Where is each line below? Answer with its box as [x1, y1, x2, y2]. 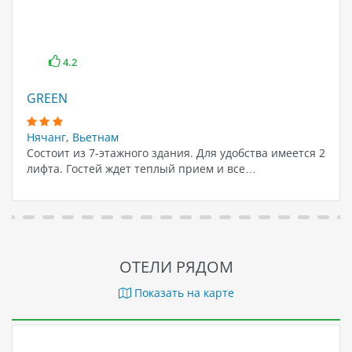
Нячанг [26, 130, 66, 145]
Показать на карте [130, 285, 234, 301]
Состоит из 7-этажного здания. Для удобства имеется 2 [26, 145, 325, 161]
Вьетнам [71, 130, 119, 145]
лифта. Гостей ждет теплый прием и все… [26, 161, 256, 177]
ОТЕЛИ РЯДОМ [119, 256, 233, 278]
